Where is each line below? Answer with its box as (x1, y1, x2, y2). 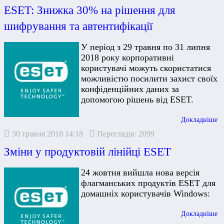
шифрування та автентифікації (4, 19, 152, 33)
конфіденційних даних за (81, 84, 179, 94)
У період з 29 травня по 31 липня (81, 42, 210, 52)
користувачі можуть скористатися (81, 63, 211, 73)
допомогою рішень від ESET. (81, 94, 196, 105)
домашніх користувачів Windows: (81, 188, 212, 199)
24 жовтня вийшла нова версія (81, 167, 199, 178)
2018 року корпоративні (81, 52, 174, 63)
